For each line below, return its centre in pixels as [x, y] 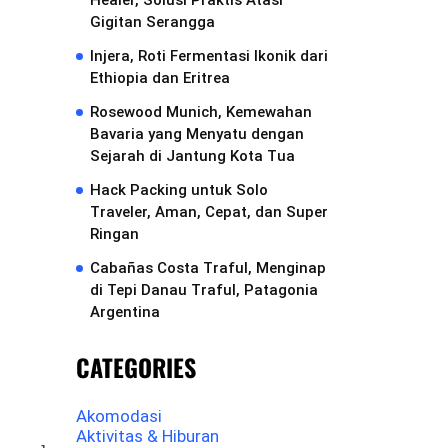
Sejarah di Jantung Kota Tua [192, 156]
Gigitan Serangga [152, 22]
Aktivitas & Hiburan [147, 436]
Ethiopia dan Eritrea [160, 78]
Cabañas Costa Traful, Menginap [208, 268]
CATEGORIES [136, 367]
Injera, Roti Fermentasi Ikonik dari [209, 56]
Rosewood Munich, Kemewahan [201, 112]
